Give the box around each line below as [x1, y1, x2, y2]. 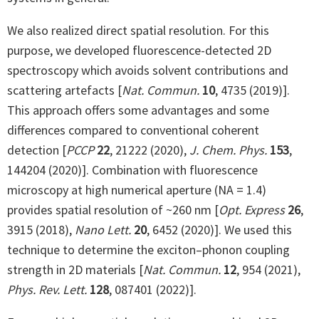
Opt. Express [219, 201, 285, 218]
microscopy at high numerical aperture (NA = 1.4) [7, 181, 266, 198]
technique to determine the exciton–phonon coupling [7, 241, 290, 258]
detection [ [7, 141, 66, 158]
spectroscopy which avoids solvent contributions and [7, 61, 288, 78]
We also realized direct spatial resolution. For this [7, 21, 269, 38]
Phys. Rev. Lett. [7, 281, 87, 298]
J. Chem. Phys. [189, 141, 270, 158]
